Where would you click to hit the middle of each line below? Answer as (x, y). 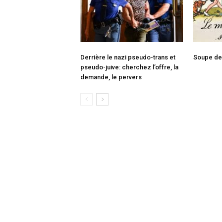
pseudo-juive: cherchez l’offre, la (129, 67)
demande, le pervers (111, 77)
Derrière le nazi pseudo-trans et (128, 57)
